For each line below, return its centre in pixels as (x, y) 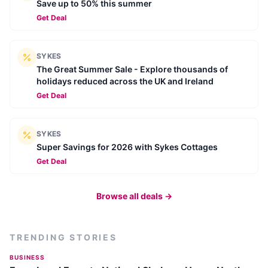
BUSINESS (27, 258)
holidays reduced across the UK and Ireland (125, 81)
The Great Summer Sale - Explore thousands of (132, 69)
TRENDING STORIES (63, 237)
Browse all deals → (134, 196)
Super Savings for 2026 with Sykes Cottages (127, 147)
